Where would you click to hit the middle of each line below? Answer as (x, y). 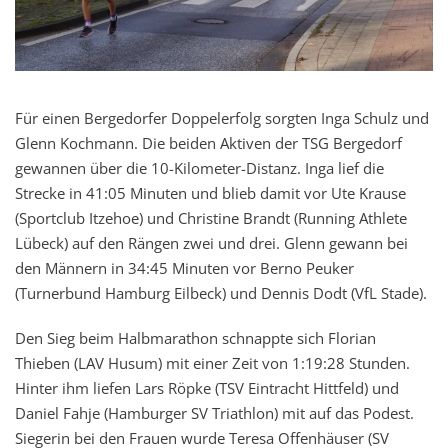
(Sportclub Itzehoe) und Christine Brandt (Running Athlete (211, 218)
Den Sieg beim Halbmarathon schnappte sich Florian (195, 338)
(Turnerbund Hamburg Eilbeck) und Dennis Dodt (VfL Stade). (221, 293)
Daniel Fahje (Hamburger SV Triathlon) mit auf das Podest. (214, 413)
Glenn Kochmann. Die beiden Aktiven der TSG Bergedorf (208, 143)
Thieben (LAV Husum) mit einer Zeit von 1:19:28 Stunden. (212, 363)
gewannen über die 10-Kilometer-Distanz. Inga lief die (199, 168)
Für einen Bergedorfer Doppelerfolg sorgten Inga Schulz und (222, 118)
